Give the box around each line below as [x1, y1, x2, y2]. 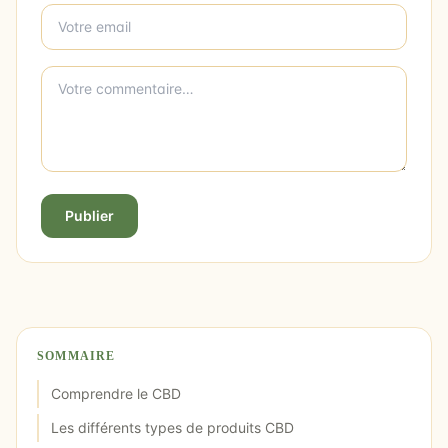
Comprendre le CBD [51, 384, 181, 402]
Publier [65, 206, 114, 224]
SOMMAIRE [37, 348, 116, 363]
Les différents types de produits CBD [51, 418, 294, 436]
